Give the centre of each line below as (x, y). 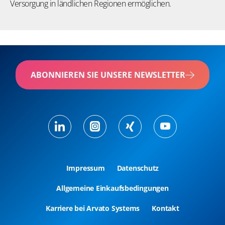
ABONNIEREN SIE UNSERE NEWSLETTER (108, 75)
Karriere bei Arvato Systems (93, 208)
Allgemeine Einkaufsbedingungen (113, 188)
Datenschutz (138, 168)
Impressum (85, 168)
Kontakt (165, 208)
